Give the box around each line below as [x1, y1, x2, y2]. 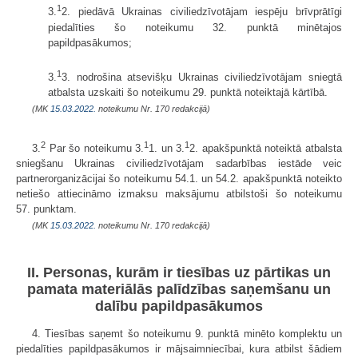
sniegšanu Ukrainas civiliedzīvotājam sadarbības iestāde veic [16, 157, 342, 170]
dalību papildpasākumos [95, 297, 263, 314]
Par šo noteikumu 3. [46, 142, 145, 155]
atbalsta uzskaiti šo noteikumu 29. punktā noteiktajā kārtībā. [48, 86, 328, 98]
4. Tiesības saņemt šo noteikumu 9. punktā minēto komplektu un [32, 327, 342, 340]
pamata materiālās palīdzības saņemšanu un [27, 280, 331, 297]
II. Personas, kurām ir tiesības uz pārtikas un [27, 264, 331, 280]
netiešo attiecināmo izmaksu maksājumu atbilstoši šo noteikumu [16, 188, 342, 201]
